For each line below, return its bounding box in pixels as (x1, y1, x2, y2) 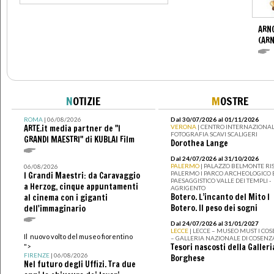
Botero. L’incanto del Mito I (170, 191, 270, 203)
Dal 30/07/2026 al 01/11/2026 (170, 116, 259, 124)
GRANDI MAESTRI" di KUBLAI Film (23, 134, 135, 146)
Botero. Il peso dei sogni (170, 202, 257, 214)
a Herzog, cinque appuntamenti (23, 181, 138, 193)
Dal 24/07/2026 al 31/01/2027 (170, 220, 259, 228)
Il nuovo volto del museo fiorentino (23, 232, 133, 241)
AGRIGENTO (170, 184, 206, 192)
